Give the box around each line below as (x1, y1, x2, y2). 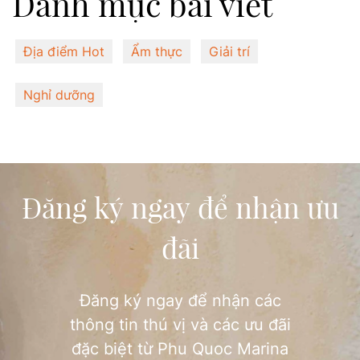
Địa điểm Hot (23, 43, 104, 60)
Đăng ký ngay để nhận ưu (21, 189, 339, 226)
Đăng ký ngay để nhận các (79, 291, 281, 311)
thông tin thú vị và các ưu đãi (69, 315, 291, 335)
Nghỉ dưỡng (23, 86, 95, 103)
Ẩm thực (131, 43, 182, 60)
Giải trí (209, 43, 250, 60)
